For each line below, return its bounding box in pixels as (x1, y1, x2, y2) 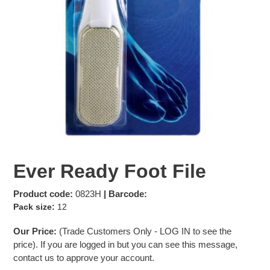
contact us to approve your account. (13, 253, 154, 263)
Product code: (13, 188, 73, 199)
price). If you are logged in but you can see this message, (13, 239, 237, 250)
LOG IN (160, 226, 190, 237)
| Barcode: (104, 188, 147, 199)
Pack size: (13, 201, 57, 212)
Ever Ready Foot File (13, 160, 206, 182)
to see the (190, 226, 231, 237)
